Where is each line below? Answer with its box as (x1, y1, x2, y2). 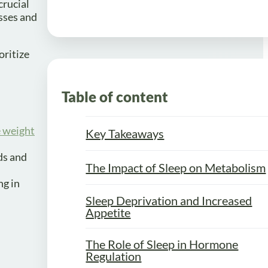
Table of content (62, 87, 169, 105)
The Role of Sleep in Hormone (86, 236, 239, 251)
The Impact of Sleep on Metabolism (86, 160, 266, 175)
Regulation (86, 248, 142, 263)
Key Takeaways (86, 126, 165, 141)
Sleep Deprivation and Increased (86, 193, 252, 208)
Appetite (86, 205, 131, 220)
